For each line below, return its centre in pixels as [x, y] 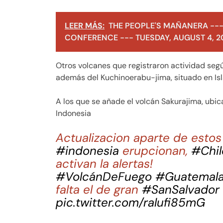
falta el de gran [99, 190]
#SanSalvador [181, 190]
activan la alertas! [104, 164]
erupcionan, [155, 151]
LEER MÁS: [85, 26]
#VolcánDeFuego [104, 177]
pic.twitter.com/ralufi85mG [130, 203]
